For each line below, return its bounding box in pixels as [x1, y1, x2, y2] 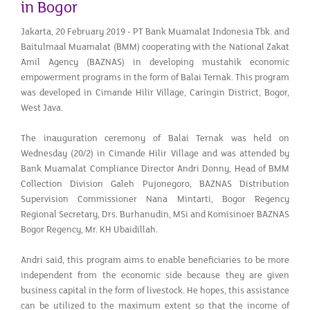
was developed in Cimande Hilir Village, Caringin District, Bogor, [21, 86, 289, 98]
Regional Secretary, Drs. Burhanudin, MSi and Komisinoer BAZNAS [21, 208, 289, 220]
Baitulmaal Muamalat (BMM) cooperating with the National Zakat [21, 41, 289, 53]
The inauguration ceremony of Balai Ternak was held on [21, 132, 289, 144]
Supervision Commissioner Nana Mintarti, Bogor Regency [21, 193, 289, 205]
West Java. [21, 102, 63, 113]
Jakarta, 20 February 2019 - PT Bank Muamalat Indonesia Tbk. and [21, 26, 289, 37]
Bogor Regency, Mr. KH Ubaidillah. [21, 224, 158, 235]
